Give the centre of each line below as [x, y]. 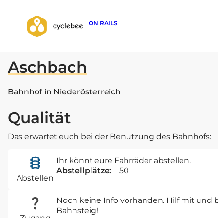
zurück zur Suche [49, 31]
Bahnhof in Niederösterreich [64, 91]
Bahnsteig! [77, 210]
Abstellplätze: [84, 171]
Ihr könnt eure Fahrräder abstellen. [124, 161]
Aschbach [47, 67]
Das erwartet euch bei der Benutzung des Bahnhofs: [109, 137]
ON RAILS [103, 23]
